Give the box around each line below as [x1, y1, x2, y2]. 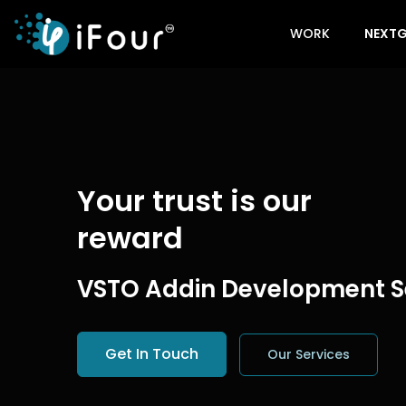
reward [77, 217, 183, 259]
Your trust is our [77, 180, 312, 222]
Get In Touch [105, 343, 198, 365]
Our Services [267, 345, 350, 364]
